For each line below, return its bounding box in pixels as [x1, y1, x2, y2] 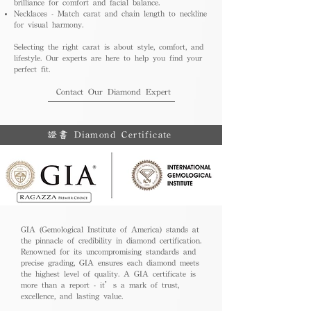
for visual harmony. [14, 19, 83, 28]
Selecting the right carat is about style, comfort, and [14, 42, 203, 51]
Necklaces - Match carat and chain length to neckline [14, 8, 207, 17]
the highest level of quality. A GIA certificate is [21, 269, 196, 278]
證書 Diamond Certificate [74, 129, 172, 140]
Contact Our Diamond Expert [56, 87, 171, 96]
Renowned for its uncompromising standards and [21, 246, 196, 255]
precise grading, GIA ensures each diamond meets [21, 258, 199, 267]
